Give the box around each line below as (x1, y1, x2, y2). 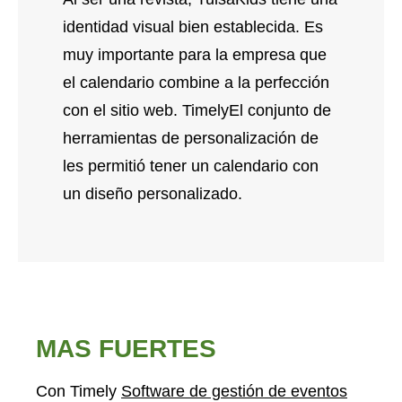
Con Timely (36, 381, 121, 400)
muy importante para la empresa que (63, 45, 327, 64)
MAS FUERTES (36, 334, 216, 363)
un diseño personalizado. (63, 184, 242, 203)
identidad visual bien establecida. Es (63, 17, 323, 36)
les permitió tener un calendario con (63, 156, 319, 175)
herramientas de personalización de (63, 128, 319, 147)
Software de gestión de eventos (121, 381, 347, 400)
